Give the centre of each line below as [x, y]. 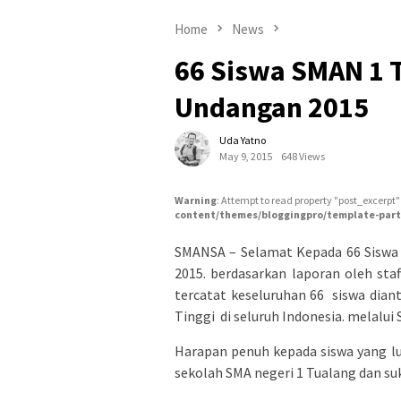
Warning [196, 200]
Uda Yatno [243, 141]
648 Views [303, 157]
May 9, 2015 [246, 157]
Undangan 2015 [272, 108]
